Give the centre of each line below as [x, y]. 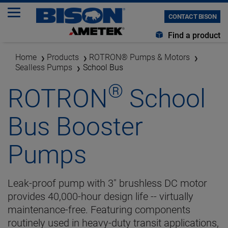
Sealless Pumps [44, 67]
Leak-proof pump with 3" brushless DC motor [107, 183]
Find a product [193, 35]
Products [63, 57]
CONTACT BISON [192, 17]
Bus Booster [75, 127]
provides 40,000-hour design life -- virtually [101, 196]
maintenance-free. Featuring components [99, 210]
